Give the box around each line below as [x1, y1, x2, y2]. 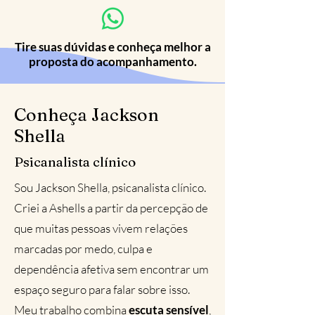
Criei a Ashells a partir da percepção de [14, 200, 208, 215]
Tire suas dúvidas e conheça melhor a [14, 39, 211, 54]
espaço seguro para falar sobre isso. [14, 282, 190, 297]
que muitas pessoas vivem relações [14, 221, 188, 236]
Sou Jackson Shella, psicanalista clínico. [14, 180, 206, 195]
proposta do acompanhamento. [28, 54, 197, 69]
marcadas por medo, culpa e [14, 241, 153, 256]
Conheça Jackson [14, 104, 159, 125]
